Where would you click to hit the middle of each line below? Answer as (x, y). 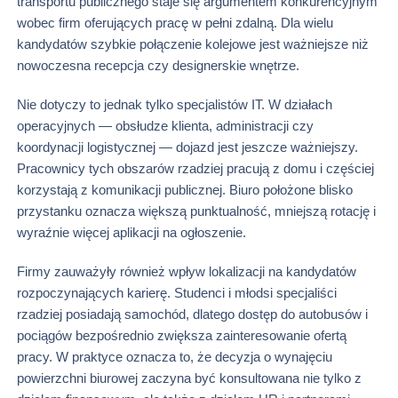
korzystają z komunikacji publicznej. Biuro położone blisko (185, 190)
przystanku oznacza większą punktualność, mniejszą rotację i (196, 211)
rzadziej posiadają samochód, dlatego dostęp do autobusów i (192, 314)
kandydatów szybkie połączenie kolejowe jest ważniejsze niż (193, 44)
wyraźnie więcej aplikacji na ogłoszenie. (131, 233)
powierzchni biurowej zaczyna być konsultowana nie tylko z (189, 378)
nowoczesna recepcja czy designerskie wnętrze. (158, 66)
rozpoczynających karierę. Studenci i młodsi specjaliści (177, 293)
